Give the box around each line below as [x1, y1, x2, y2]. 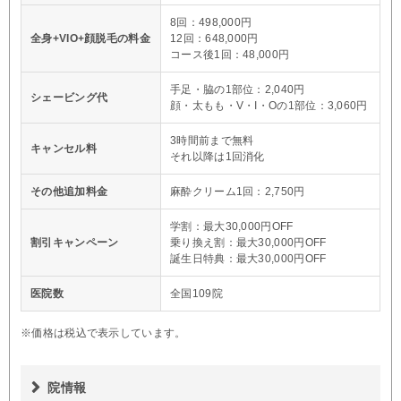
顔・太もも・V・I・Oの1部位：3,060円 [170, 98, 368, 112]
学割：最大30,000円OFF [170, 219, 294, 233]
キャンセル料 [30, 141, 97, 155]
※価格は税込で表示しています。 [21, 326, 186, 339]
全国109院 [170, 286, 223, 300]
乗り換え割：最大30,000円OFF [170, 235, 327, 249]
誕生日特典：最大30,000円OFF [170, 252, 327, 265]
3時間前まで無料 [170, 133, 254, 147]
